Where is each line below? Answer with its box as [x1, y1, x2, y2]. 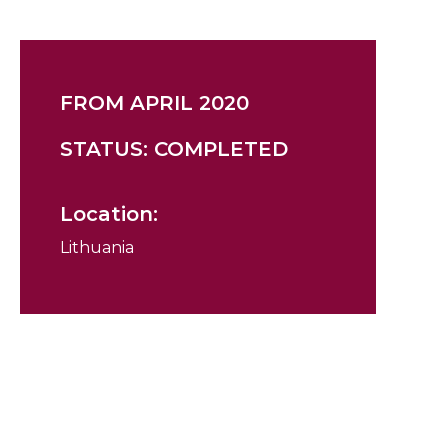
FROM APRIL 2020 [60, 91, 249, 115]
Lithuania [60, 238, 134, 257]
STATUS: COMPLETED [60, 137, 288, 161]
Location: [60, 202, 158, 226]
